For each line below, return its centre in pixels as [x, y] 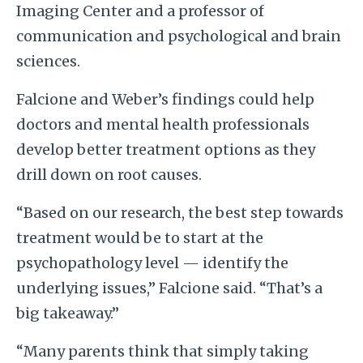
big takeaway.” [69, 313]
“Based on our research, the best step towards [179, 212]
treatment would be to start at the [139, 237]
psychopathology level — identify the [152, 263]
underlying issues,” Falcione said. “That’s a [169, 288]
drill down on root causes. [109, 174]
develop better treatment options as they [165, 149]
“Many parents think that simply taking [162, 351]
